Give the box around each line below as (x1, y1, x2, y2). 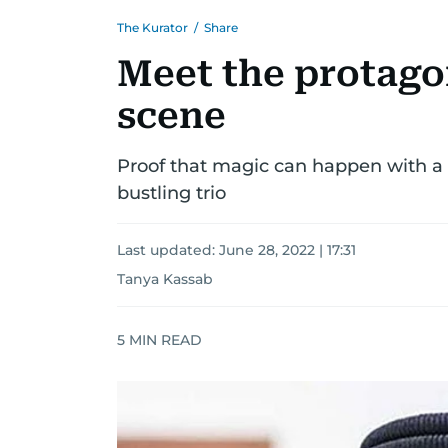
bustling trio (117, 182, 226, 204)
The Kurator (117, 20, 188, 35)
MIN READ (125, 330, 202, 349)
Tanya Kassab (117, 270, 213, 288)
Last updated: (117, 241, 219, 259)
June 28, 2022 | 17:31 (219, 241, 356, 259)
